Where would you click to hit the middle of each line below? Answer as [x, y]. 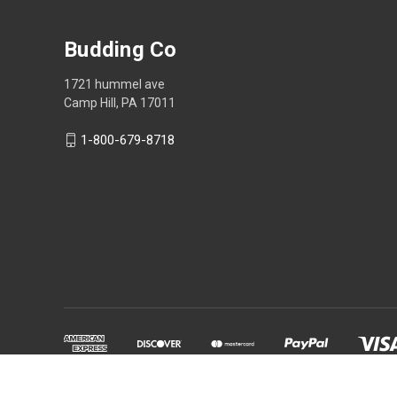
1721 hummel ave [114, 84]
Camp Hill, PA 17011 [120, 102]
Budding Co [121, 49]
